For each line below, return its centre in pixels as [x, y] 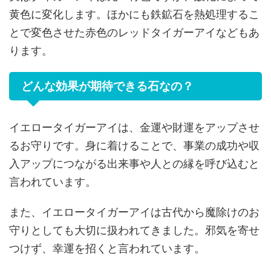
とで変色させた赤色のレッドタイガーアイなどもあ [134, 32]
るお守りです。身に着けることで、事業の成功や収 [134, 145]
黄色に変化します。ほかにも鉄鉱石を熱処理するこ [134, 14]
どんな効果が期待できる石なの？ [107, 86]
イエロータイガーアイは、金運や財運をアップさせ [134, 127]
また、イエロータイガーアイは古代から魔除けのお [134, 212]
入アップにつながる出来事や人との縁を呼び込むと [134, 163]
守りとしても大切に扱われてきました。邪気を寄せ [134, 230]
